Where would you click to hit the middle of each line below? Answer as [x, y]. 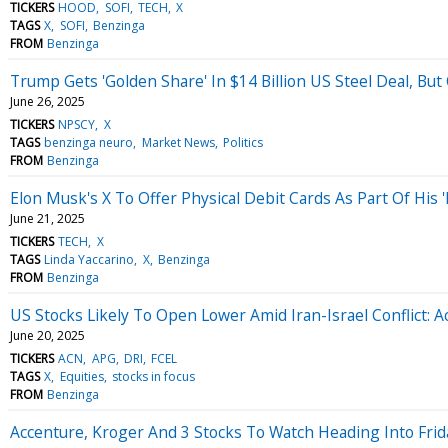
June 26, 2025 [47, 101]
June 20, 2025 [47, 335]
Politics [242, 142]
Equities [81, 376]
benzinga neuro [89, 142]
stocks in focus [153, 376]
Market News [178, 142]
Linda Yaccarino [89, 259]
